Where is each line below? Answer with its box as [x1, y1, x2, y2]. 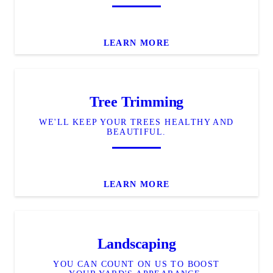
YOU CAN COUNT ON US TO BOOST [53, 259, 220, 269]
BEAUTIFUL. [107, 127, 166, 137]
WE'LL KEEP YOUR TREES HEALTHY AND [39, 118, 234, 127]
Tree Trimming [89, 94, 184, 110]
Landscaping [97, 235, 176, 252]
